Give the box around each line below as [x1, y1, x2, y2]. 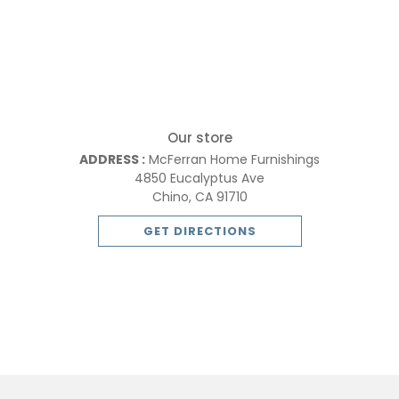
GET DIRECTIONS [142, 222, 256, 240]
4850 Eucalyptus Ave [134, 168, 265, 187]
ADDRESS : [79, 150, 145, 168]
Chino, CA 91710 [151, 187, 248, 206]
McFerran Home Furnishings [145, 150, 320, 168]
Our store [167, 127, 232, 147]
